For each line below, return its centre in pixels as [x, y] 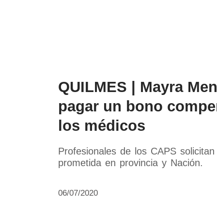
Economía [180, 15]
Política [145, 15]
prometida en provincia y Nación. [131, 163]
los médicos [102, 126]
